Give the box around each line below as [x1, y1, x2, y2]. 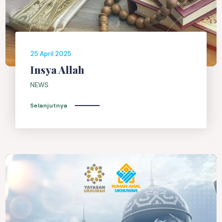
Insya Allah [30, 62, 85, 76]
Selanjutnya [30, 101, 68, 110]
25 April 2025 [30, 50, 72, 58]
